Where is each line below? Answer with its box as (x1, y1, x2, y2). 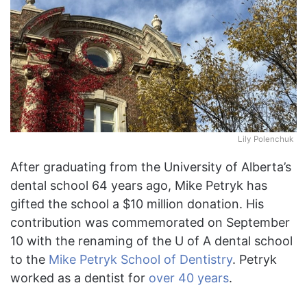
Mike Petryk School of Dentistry (49, 252, 232, 267)
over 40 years (149, 271, 229, 286)
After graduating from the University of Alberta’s (10, 160, 291, 175)
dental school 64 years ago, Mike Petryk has (10, 178, 267, 193)
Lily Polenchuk (238, 134, 293, 145)
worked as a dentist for (10, 271, 149, 286)
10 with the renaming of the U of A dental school (10, 234, 293, 249)
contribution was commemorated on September (10, 215, 290, 230)
